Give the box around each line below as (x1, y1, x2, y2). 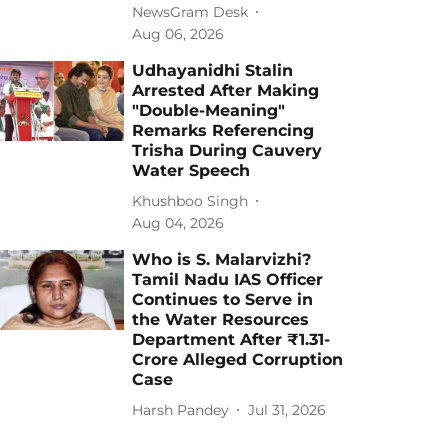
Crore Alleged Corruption (132, 350, 344, 369)
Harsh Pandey (132, 400, 230, 419)
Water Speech (132, 161, 251, 180)
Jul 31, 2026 (248, 400, 327, 419)
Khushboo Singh (132, 191, 249, 210)
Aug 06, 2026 (132, 25, 225, 43)
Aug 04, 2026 (132, 214, 225, 232)
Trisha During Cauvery (132, 141, 323, 160)
